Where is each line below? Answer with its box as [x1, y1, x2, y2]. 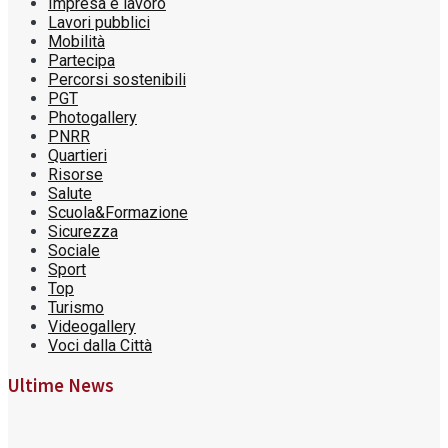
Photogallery [48, 108, 137, 128]
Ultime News [8, 373, 114, 397]
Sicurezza [48, 222, 118, 242]
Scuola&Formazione [48, 203, 188, 223]
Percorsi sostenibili [48, 70, 186, 90]
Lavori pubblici [48, 13, 150, 33]
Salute [48, 184, 92, 204]
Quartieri [48, 146, 107, 166]
